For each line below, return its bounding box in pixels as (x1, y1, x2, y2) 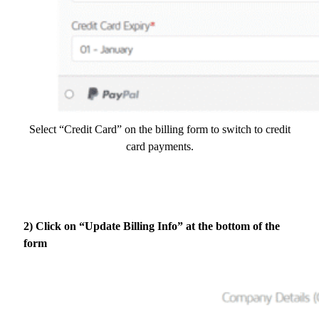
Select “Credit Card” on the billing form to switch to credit (28, 122, 291, 135)
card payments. (125, 140, 194, 152)
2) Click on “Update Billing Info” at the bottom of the (23, 219, 280, 232)
